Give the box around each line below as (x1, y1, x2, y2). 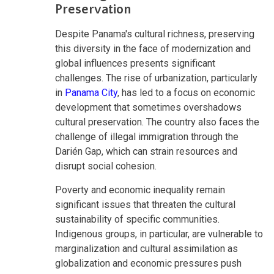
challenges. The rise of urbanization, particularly (55, 72, 257, 84)
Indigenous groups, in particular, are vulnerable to (55, 228, 263, 240)
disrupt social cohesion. (55, 160, 157, 172)
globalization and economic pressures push (55, 257, 242, 269)
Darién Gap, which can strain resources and (55, 145, 237, 157)
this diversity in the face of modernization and (55, 42, 251, 54)
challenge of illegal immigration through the (55, 130, 239, 143)
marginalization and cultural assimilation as (55, 242, 238, 254)
